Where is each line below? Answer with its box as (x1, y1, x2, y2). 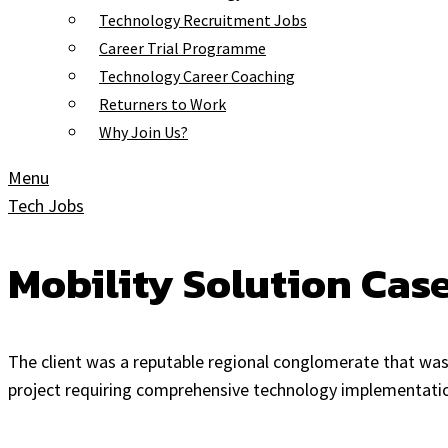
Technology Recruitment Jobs (99, 10, 307, 30)
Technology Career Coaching (99, 66, 295, 86)
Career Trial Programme (99, 38, 266, 58)
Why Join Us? (99, 122, 188, 142)
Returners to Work (99, 94, 226, 114)
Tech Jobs (8, 194, 84, 217)
